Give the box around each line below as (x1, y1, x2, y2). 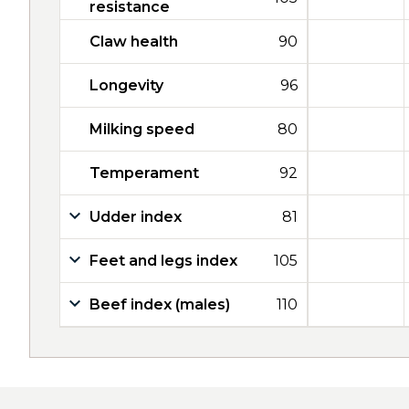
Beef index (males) (89, 296, 230, 313)
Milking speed (89, 121, 194, 138)
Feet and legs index (89, 252, 237, 269)
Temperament (89, 164, 199, 182)
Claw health (89, 33, 178, 50)
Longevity (89, 77, 163, 94)
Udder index (89, 208, 182, 225)
